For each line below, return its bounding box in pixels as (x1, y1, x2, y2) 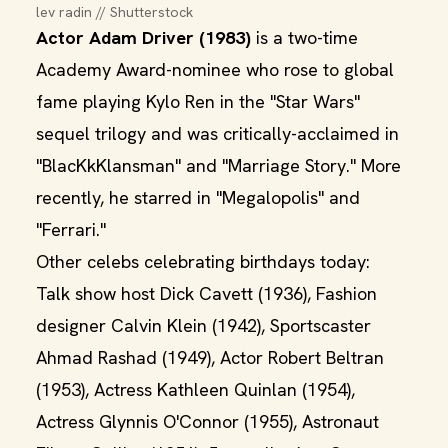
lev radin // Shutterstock (36, 3, 193, 21)
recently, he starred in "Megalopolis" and (36, 186, 360, 209)
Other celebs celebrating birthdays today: (36, 250, 370, 273)
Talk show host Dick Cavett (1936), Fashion (36, 282, 377, 305)
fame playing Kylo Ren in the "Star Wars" (36, 90, 360, 113)
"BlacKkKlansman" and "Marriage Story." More (36, 154, 401, 177)
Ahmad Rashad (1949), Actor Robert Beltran (36, 346, 384, 369)
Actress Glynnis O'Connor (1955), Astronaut (36, 410, 379, 433)
